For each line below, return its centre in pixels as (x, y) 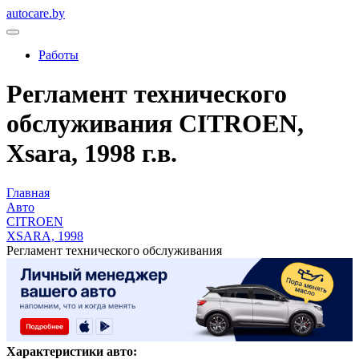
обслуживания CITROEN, (155, 124)
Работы (58, 55)
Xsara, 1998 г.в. (92, 153)
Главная (28, 192)
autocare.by (36, 13)
